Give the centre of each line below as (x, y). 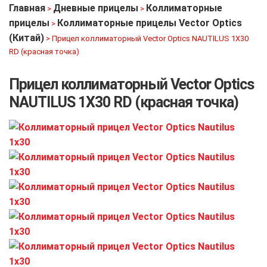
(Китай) (27, 38)
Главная (27, 8)
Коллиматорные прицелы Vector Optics (150, 23)
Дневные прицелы (96, 8)
